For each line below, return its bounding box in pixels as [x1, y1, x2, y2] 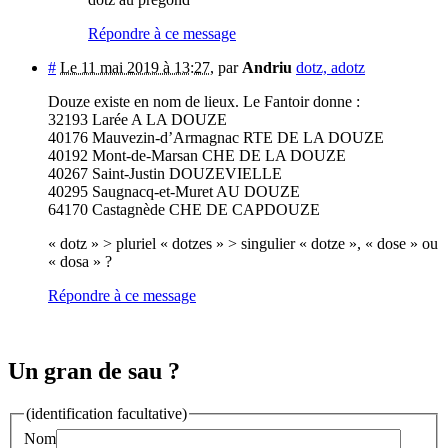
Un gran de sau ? [8, 358, 180, 385]
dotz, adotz [296, 58, 365, 76]
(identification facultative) [26, 405, 187, 423]
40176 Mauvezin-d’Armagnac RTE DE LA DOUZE [48, 128, 384, 146]
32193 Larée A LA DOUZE [48, 110, 227, 128]
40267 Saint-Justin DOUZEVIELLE [48, 164, 282, 182]
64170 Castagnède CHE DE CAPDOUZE [48, 200, 320, 218]
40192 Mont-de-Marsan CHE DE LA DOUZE [48, 146, 346, 164]
